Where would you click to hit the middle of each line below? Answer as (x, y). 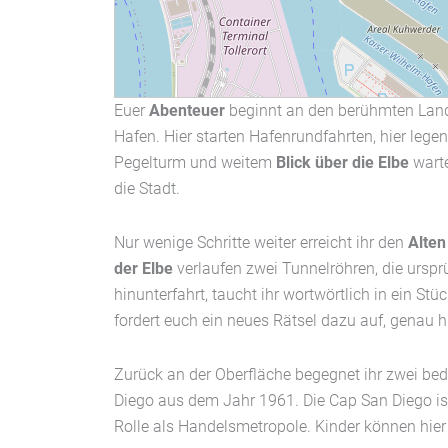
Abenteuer (187, 111)
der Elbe (143, 269)
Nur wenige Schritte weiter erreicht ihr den (261, 243)
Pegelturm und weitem (195, 163)
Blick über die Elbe (342, 163)
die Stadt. (147, 189)
